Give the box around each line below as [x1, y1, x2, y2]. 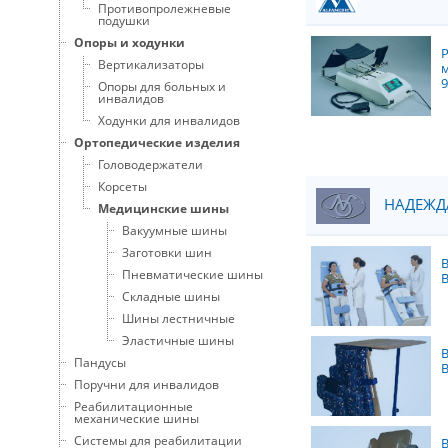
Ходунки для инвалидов [98, 112, 240, 128]
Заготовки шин [122, 244, 212, 260]
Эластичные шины [122, 332, 234, 348]
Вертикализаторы [98, 56, 204, 72]
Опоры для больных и [98, 78, 226, 94]
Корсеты [98, 178, 147, 194]
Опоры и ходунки [74, 34, 185, 50]
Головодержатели [98, 156, 203, 172]
